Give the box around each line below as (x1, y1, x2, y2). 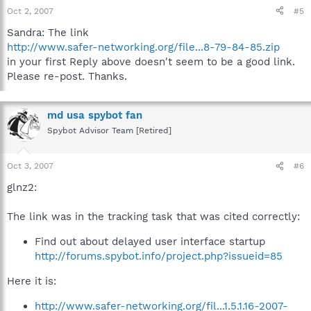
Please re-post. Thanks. (7, 69, 127, 83)
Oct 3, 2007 (7, 161, 53, 171)
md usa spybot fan (47, 108, 142, 121)
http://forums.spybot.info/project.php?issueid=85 (35, 250, 283, 262)
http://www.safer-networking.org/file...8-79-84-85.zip (7, 40, 280, 53)
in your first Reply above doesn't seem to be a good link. (7, 55, 295, 68)
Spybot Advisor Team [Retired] (47, 125, 171, 135)
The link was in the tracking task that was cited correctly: (7, 210, 300, 223)
